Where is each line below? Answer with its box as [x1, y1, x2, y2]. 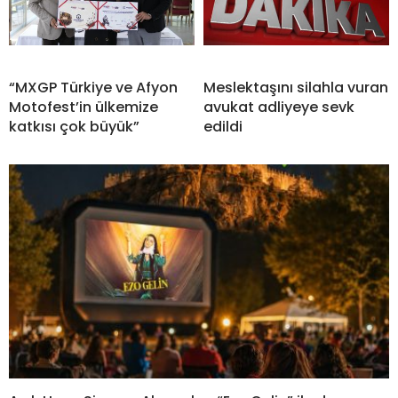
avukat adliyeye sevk [203, 96, 354, 117]
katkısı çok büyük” [9, 115, 139, 137]
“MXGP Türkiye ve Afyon [9, 76, 178, 98]
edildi [203, 115, 243, 137]
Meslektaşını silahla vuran [203, 76, 388, 98]
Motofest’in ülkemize [9, 96, 158, 117]
